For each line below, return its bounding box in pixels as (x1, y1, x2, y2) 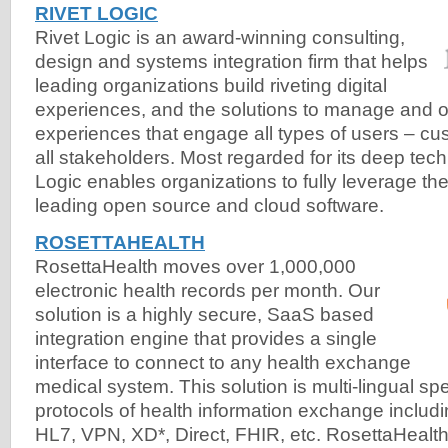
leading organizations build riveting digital (35, 75, 387, 97)
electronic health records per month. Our (35, 280, 380, 302)
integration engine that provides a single (35, 328, 377, 350)
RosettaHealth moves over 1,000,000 (35, 256, 356, 278)
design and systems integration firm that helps (35, 51, 428, 73)
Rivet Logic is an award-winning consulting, (35, 27, 405, 49)
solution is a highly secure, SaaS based (35, 304, 374, 326)
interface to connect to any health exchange (35, 352, 411, 374)
